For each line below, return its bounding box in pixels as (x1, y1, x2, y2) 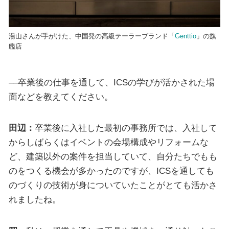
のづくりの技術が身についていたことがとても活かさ (8, 180, 217, 191)
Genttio (174, 32, 196, 40)
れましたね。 (8, 194, 61, 205)
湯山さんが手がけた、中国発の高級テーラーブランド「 (8, 32, 175, 40)
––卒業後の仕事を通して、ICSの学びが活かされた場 (8, 77, 215, 87)
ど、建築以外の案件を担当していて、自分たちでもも (8, 151, 217, 162)
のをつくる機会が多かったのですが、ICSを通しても (8, 166, 214, 176)
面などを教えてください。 (8, 91, 113, 102)
